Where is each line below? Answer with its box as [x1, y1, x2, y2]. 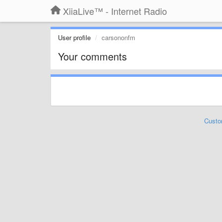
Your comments [58, 49, 127, 63]
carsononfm [102, 33, 135, 42]
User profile [58, 33, 91, 42]
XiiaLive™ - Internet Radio [63, 4, 167, 17]
